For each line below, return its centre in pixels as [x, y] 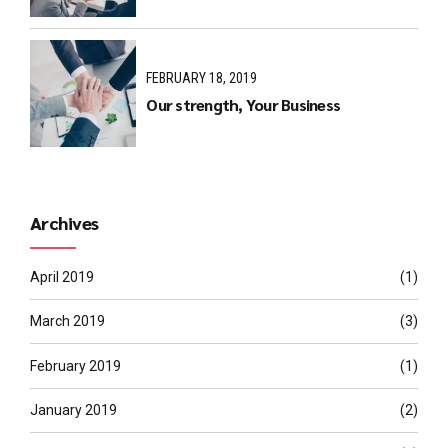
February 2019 [75, 365]
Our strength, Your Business [243, 104]
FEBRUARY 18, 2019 [202, 78]
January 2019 [73, 409]
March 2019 [67, 321]
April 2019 [62, 276]
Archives [64, 223]
